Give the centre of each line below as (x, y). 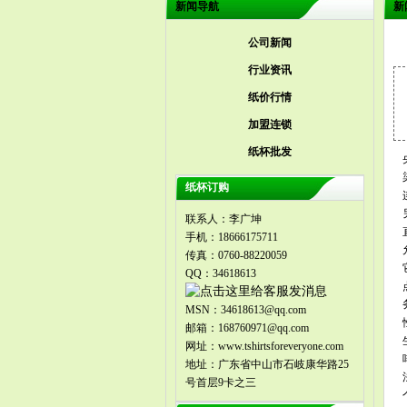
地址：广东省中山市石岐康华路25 (267, 364)
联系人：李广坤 (223, 219)
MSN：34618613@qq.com (246, 310)
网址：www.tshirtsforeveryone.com (264, 346)
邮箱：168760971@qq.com (247, 328)
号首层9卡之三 (221, 382)
